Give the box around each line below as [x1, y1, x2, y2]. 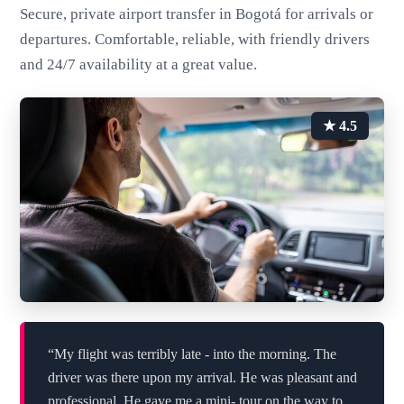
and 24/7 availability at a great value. [20, 55, 258, 73]
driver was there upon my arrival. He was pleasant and [47, 369, 357, 385]
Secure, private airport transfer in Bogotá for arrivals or [20, 5, 374, 23]
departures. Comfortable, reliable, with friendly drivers [20, 30, 371, 48]
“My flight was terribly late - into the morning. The [47, 345, 336, 362]
